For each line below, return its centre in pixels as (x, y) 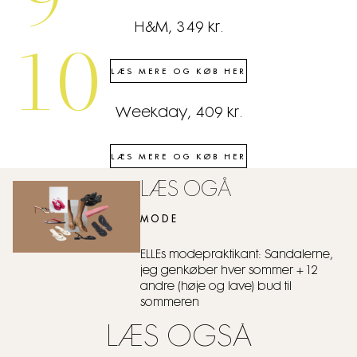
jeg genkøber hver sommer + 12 (229, 271)
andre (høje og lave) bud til (216, 287)
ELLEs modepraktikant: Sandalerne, (237, 255)
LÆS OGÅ (186, 191)
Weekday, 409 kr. (178, 114)
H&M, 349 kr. (178, 27)
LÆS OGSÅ (178, 339)
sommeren (170, 303)
